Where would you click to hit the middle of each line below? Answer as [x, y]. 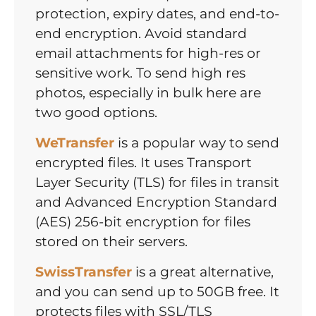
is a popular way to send [197, 143]
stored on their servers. [111, 242]
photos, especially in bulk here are [148, 93]
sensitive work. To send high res [140, 73]
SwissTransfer [84, 272]
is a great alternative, [203, 272]
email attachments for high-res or [148, 54]
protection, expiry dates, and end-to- [157, 14]
